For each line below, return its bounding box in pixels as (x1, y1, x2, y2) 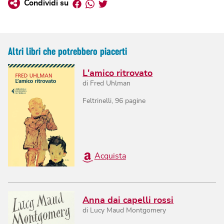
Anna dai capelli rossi (82, 196, 174, 205)
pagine (123, 97, 146, 105)
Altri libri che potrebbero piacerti (8, 45, 127, 57)
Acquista (94, 152, 126, 160)
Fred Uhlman (90, 80, 131, 87)
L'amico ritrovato (82, 69, 153, 78)
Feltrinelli (82, 97, 112, 105)
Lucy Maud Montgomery (90, 207, 166, 214)
